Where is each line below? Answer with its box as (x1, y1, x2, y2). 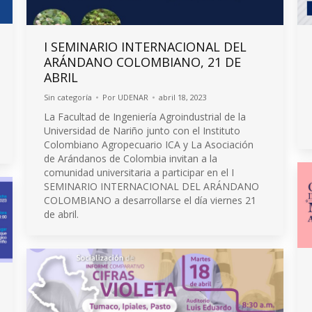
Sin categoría (44, 91, 92, 102)
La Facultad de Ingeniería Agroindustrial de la (44, 109, 246, 123)
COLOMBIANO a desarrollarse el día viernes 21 (44, 193, 256, 207)
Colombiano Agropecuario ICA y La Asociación (44, 137, 253, 151)
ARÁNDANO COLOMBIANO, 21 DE (44, 53, 241, 70)
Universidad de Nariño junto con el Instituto (44, 123, 240, 137)
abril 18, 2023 (159, 91, 207, 102)
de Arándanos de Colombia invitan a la (44, 151, 217, 165)
